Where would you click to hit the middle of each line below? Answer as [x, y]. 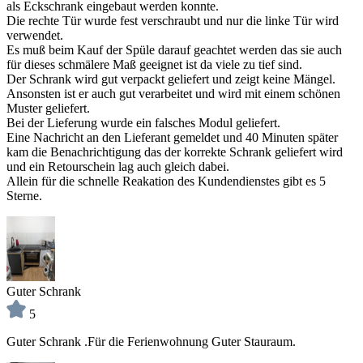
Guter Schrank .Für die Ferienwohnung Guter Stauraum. [151, 341]
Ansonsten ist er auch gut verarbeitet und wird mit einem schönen [173, 93]
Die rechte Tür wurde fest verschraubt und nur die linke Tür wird [173, 20]
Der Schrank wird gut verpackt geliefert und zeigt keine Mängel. [171, 79]
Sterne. [24, 195]
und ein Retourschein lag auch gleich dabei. [118, 166]
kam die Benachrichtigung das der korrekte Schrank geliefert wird [175, 152]
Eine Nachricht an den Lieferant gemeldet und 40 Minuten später [172, 137]
